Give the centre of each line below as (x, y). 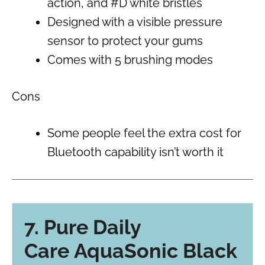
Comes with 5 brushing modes (130, 60)
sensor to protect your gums (125, 41)
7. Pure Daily (83, 227)
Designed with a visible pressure (135, 22)
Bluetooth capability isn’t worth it (135, 152)
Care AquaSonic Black (131, 251)
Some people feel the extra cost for (144, 133)
